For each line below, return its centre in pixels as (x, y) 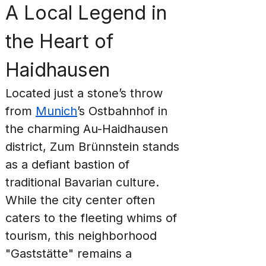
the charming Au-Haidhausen (88, 129)
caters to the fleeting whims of (93, 218)
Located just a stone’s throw (86, 93)
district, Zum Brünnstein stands (94, 147)
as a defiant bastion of (69, 164)
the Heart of (62, 41)
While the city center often (82, 200)
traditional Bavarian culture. (84, 182)
